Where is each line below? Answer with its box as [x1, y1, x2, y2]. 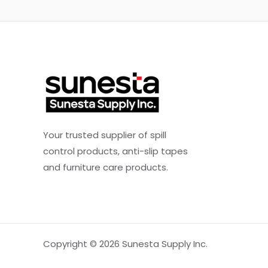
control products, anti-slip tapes [43, 145, 188, 158]
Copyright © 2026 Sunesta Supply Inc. [43, 237, 208, 251]
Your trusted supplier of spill [43, 129, 166, 142]
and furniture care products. [43, 161, 168, 174]
